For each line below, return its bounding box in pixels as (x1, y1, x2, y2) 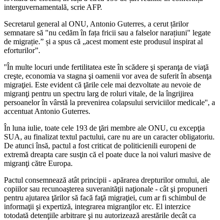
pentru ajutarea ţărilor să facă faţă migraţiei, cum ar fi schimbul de (4, 193, 206, 202)
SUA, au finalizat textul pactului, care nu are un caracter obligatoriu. (4, 132, 215, 141)
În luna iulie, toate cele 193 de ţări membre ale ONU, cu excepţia (4, 123, 205, 132)
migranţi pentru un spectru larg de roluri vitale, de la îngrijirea (4, 89, 193, 98)
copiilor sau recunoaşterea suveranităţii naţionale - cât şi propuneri (4, 184, 207, 193)
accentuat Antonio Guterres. (4, 107, 90, 115)
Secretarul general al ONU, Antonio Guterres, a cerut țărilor (4, 19, 189, 28)
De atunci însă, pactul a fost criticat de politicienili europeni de (4, 141, 196, 150)
